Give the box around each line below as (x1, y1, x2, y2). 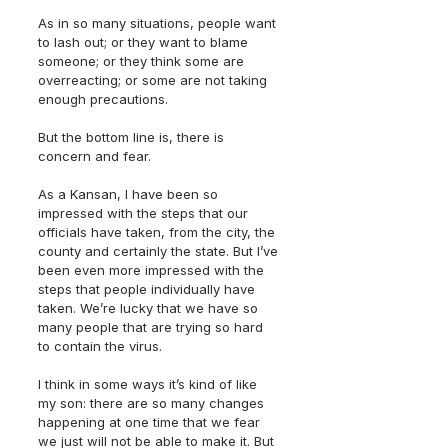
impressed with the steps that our (38, 205, 252, 221)
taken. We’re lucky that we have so (38, 300, 262, 316)
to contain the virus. (38, 338, 162, 354)
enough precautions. (38, 91, 168, 107)
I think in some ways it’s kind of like (38, 376, 261, 392)
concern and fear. (38, 148, 151, 164)
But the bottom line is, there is (38, 129, 228, 145)
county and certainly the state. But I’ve (38, 243, 282, 259)
